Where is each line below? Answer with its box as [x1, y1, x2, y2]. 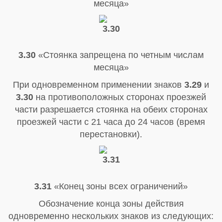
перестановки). [80, 129, 142, 140]
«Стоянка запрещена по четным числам [36, 50, 204, 60]
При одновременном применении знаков [13, 80, 184, 90]
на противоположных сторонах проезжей [33, 92, 206, 103]
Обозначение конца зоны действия [38, 199, 184, 209]
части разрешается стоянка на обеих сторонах [14, 105, 208, 115]
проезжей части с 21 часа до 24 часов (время [17, 117, 205, 127]
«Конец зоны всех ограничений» [52, 181, 188, 192]
